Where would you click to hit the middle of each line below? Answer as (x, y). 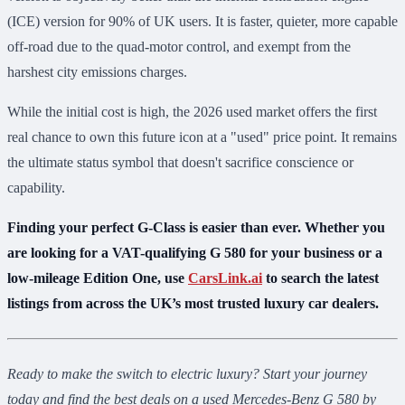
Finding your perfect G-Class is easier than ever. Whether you (196, 228)
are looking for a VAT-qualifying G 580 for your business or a (195, 253)
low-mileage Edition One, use (98, 278)
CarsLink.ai (225, 278)
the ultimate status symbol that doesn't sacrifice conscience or (180, 163)
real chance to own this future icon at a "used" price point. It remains (202, 137)
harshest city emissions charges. (97, 72)
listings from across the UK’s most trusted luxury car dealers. (193, 304)
